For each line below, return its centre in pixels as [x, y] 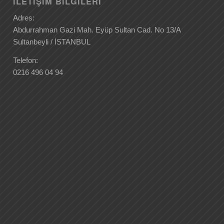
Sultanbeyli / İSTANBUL [52, 42]
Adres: [24, 18]
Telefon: [26, 60]
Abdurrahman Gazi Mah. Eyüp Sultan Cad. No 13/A [97, 30]
